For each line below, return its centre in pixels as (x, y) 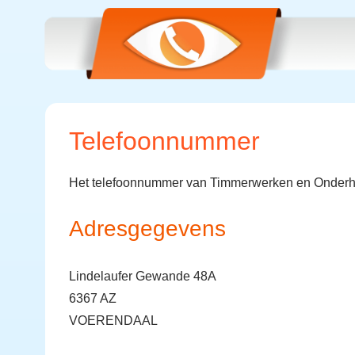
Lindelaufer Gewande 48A (143, 276)
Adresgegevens (147, 229)
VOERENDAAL (113, 321)
